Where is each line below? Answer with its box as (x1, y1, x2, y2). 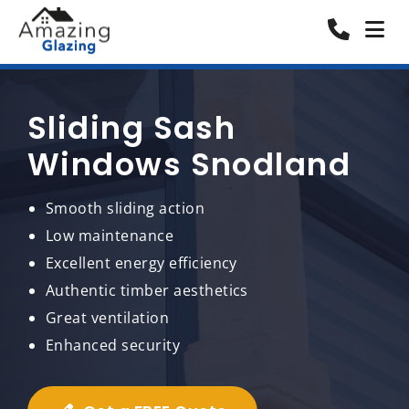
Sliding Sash (27, 106, 236, 150)
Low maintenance (46, 225, 174, 246)
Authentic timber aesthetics (46, 280, 248, 300)
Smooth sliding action (46, 198, 205, 218)
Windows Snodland (27, 142, 351, 186)
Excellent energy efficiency (46, 253, 237, 273)
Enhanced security (46, 335, 181, 355)
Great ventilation (46, 308, 170, 328)
